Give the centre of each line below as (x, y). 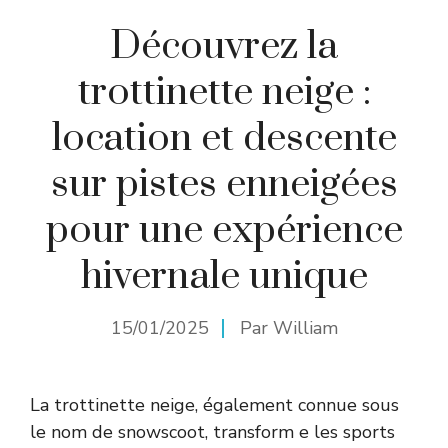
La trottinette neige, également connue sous (214, 404)
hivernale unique (224, 276)
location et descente (224, 138)
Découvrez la (224, 46)
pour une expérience (224, 230)
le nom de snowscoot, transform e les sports (212, 431)
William (305, 327)
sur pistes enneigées (224, 184)
